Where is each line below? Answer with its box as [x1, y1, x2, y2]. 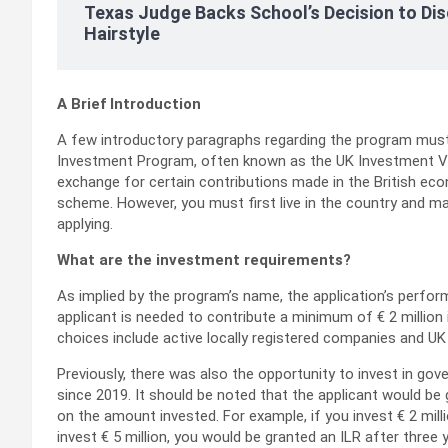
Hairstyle [84, 23, 160, 45]
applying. [57, 215, 113, 234]
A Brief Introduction [57, 95, 201, 114]
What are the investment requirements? [57, 251, 351, 270]
